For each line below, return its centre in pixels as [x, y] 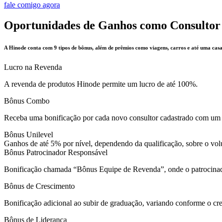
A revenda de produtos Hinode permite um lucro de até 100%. [101, 84]
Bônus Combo [27, 101]
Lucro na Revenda [33, 67]
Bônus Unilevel [28, 135]
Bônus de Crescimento [39, 186]
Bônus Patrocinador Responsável [56, 153]
